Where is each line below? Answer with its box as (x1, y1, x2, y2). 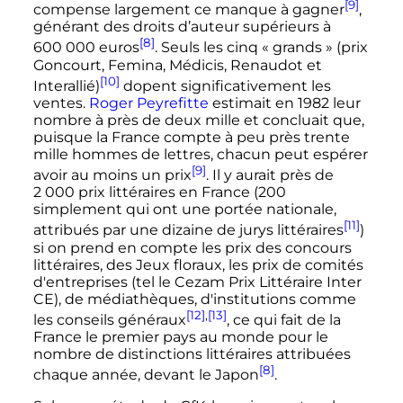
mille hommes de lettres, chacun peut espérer (32, 145, 368, 163)
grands (272, 39, 322, 57)
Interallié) (32, 76, 100, 94)
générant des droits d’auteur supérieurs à (32, 18, 331, 36)
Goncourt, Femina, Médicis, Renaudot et (32, 56, 322, 74)
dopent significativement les (119, 76, 331, 94)
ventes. (32, 94, 89, 112)
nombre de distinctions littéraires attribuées (32, 345, 351, 363)
